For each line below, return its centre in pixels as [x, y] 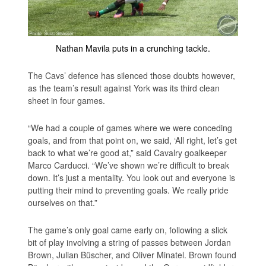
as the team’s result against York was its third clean [124, 88]
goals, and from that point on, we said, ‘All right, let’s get [133, 140]
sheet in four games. [67, 100]
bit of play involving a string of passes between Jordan [130, 242]
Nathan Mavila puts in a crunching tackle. [133, 48]
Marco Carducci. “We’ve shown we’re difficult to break [129, 165]
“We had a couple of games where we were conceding [130, 127]
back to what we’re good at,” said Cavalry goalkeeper [128, 152]
